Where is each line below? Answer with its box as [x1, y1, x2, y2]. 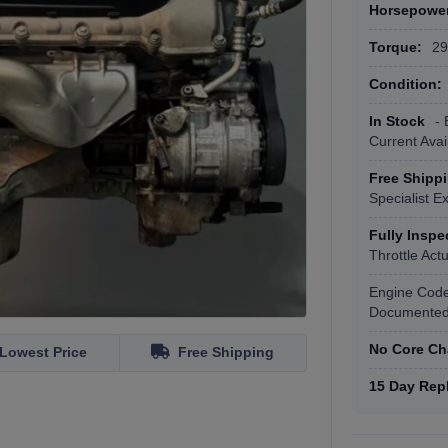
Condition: [369, 77, 442, 92]
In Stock [369, 114, 425, 129]
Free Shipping [178, 345, 275, 360]
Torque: [369, 40, 422, 55]
